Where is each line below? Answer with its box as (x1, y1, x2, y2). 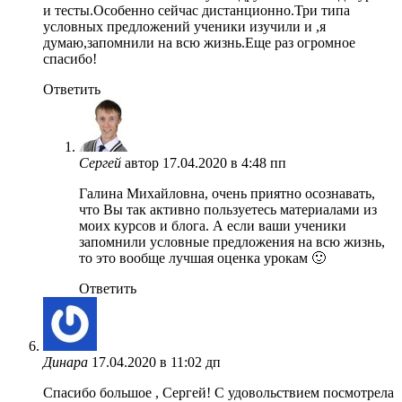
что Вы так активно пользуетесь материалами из (79, 201, 377, 217)
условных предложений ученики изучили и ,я (43, 18, 326, 34)
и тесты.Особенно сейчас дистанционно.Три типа (43, 2, 350, 18)
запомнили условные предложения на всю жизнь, (79, 233, 385, 249)
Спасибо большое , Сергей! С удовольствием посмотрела (43, 384, 394, 400)
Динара (43, 354, 88, 370)
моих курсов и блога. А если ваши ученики (79, 217, 346, 233)
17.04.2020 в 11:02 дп (92, 354, 221, 370)
